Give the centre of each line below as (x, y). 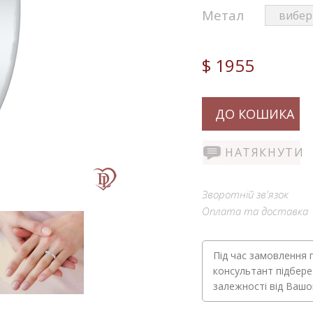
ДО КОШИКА (254, 114)
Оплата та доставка (255, 211)
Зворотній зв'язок (245, 195)
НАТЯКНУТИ (265, 153)
